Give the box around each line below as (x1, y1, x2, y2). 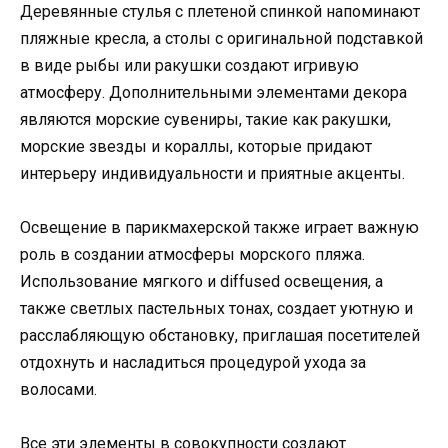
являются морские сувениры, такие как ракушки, (20, 109, 391, 129)
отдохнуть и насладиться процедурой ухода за (20, 352, 366, 372)
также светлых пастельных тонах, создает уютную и (20, 298, 413, 318)
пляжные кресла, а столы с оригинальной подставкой (20, 28, 423, 48)
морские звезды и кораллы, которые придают (20, 136, 372, 156)
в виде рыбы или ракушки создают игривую (20, 55, 359, 75)
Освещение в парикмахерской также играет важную (20, 217, 419, 237)
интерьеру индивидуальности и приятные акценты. (20, 163, 405, 183)
